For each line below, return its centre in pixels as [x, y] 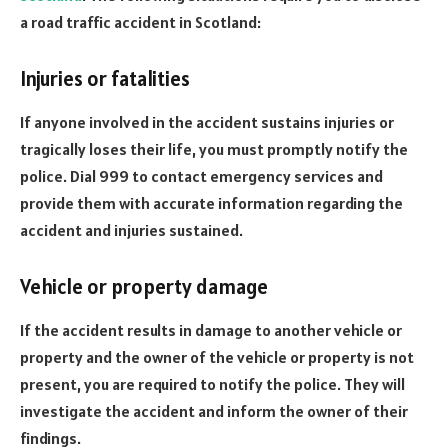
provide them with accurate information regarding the [211, 203]
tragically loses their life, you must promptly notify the [214, 149]
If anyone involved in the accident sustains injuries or [207, 122]
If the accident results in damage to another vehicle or [211, 330]
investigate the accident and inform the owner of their [214, 411]
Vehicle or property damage [144, 286]
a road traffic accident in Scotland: [140, 22]
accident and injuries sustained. [131, 230]
